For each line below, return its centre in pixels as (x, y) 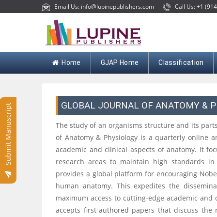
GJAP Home (120, 62)
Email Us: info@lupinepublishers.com (103, 7)
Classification (181, 62)
